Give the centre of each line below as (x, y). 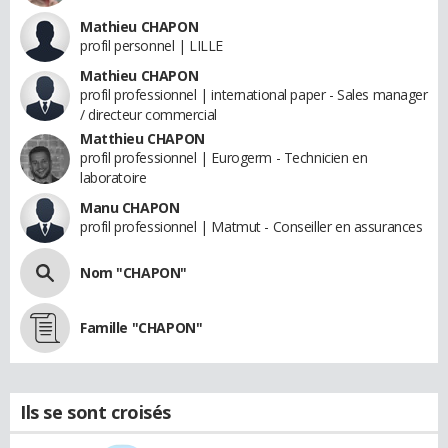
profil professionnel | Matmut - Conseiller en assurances (251, 227)
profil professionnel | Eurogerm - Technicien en (224, 158)
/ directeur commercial (148, 115)
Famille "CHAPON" (141, 328)
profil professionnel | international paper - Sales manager (254, 95)
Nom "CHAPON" (133, 273)
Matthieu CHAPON (142, 139)
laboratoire (113, 178)
